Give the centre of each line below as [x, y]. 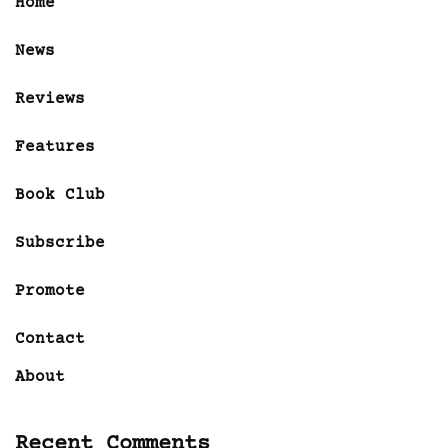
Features [55, 146]
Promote [50, 290]
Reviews [50, 98]
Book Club [60, 194]
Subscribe [60, 242]
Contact [50, 338]
